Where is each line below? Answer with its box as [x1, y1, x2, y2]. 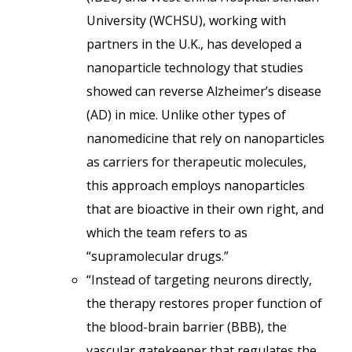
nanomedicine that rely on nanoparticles [86, 130, 324, 147]
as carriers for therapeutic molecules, [86, 153, 306, 170]
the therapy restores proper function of [86, 295, 322, 312]
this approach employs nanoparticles [86, 177, 305, 194]
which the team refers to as [86, 224, 247, 241]
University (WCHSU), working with [86, 12, 286, 29]
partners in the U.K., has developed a [86, 35, 302, 53]
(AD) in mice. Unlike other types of [86, 106, 286, 123]
